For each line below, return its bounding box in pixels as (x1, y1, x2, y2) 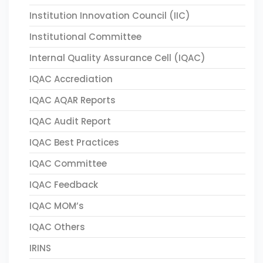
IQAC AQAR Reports (29, 94, 116, 106)
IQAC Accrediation (29, 73, 113, 85)
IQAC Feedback (29, 178, 98, 191)
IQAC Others (29, 221, 85, 233)
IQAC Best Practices (29, 136, 119, 149)
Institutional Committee (29, 31, 141, 43)
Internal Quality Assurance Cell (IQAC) (29, 52, 205, 64)
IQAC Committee (29, 157, 107, 170)
